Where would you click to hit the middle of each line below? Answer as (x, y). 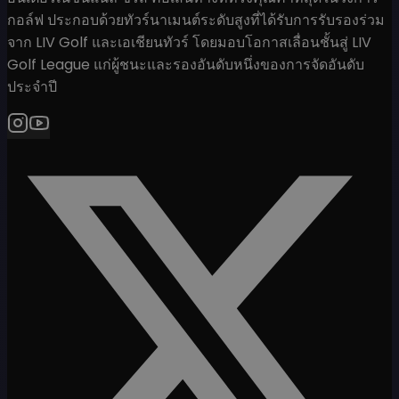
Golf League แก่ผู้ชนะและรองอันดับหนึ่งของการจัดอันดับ (186, 64)
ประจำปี (32, 86)
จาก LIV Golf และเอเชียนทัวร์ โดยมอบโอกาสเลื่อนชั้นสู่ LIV (189, 42)
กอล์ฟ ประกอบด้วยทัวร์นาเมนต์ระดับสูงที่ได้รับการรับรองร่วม (196, 20)
